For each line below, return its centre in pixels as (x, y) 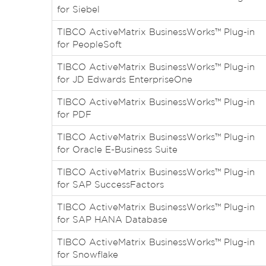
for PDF (74, 114)
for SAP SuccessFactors (110, 184)
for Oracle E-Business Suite (117, 149)
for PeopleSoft (89, 44)
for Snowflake (88, 254)
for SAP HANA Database (112, 219)
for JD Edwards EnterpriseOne (125, 79)
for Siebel (78, 9)
